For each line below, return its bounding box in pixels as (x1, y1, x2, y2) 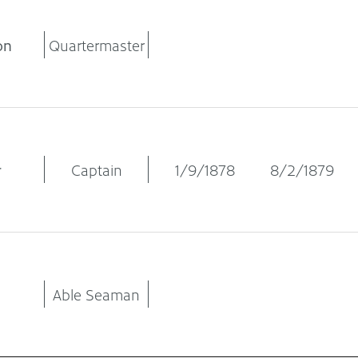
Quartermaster (48, 34, 145, 57)
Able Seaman (53, 283, 140, 306)
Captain (70, 158, 122, 181)
